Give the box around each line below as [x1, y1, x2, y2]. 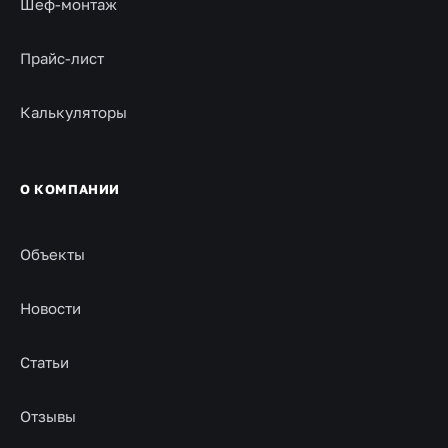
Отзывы [20, 407, 76, 425]
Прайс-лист [20, 49, 104, 67]
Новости [20, 299, 81, 317]
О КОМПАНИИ [20, 181, 120, 197]
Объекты [20, 245, 85, 263]
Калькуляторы [20, 103, 127, 121]
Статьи [20, 353, 69, 371]
